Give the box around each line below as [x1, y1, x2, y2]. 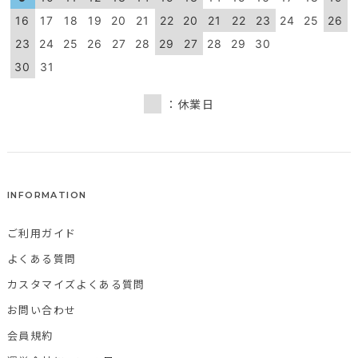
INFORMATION [7, 189, 87, 201]
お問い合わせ [7, 301, 77, 317]
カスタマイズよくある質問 [7, 276, 145, 292]
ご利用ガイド [7, 225, 77, 241]
